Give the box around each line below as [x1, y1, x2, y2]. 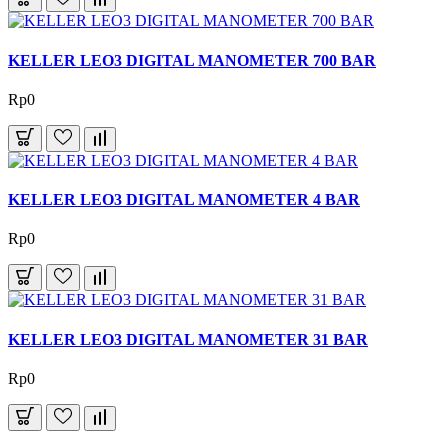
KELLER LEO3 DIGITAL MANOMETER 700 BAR [8, 51, 376, 69]
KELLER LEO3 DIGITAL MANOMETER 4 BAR [8, 191, 360, 209]
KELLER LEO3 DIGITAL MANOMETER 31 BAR [8, 330, 368, 348]
